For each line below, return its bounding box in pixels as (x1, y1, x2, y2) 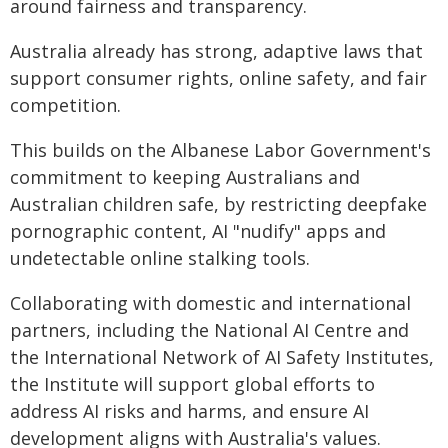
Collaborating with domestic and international (10, 291, 411, 315)
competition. (10, 93, 121, 117)
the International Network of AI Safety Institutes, (10, 345, 434, 369)
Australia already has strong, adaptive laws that (10, 39, 423, 63)
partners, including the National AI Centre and (10, 318, 409, 342)
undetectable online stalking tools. (10, 246, 310, 270)
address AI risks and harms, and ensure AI (10, 399, 369, 423)
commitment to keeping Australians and (10, 165, 360, 189)
